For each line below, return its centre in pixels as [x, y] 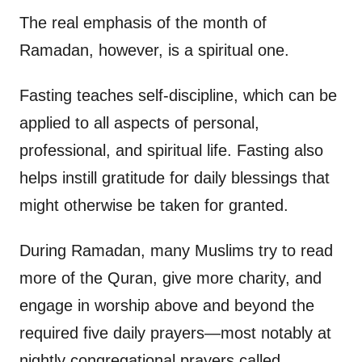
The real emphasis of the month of [143, 23]
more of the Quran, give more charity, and [170, 278]
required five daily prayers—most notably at [175, 333]
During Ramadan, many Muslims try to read [176, 251]
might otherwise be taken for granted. [154, 206]
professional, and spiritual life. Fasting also [171, 151]
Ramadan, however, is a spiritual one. [154, 51]
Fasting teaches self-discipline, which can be [178, 96]
